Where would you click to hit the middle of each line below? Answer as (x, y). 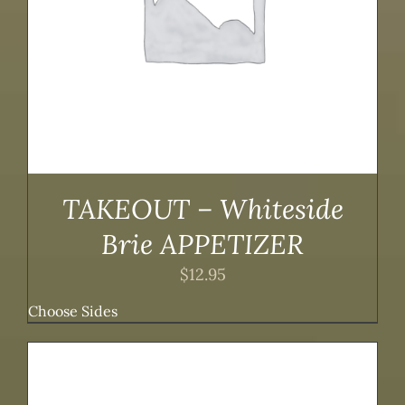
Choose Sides (73, 311)
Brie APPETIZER (202, 244)
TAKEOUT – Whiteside (202, 209)
